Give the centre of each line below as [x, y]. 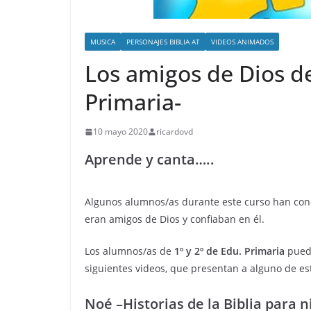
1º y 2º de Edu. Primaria [229, 251]
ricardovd [175, 132]
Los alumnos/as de [129, 251]
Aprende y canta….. [150, 159]
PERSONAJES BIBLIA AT [163, 42]
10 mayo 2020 [120, 132]
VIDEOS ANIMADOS [242, 42]
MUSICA [103, 42]
